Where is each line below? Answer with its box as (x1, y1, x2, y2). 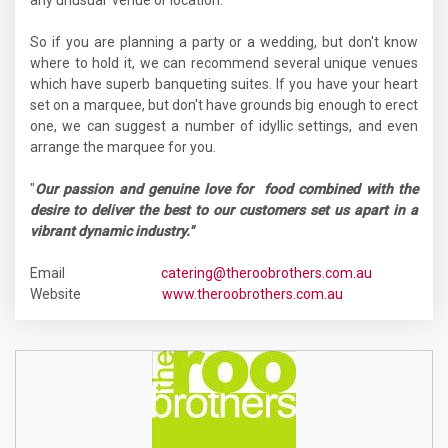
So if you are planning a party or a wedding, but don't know (30, 34, 418, 50)
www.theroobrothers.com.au (162, 286, 343, 302)
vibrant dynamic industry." (30, 223, 193, 239)
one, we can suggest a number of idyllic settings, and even (30, 118, 418, 134)
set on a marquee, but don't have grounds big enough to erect (30, 97, 418, 113)
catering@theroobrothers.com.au (161, 265, 372, 281)
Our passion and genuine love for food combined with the (35, 181, 418, 197)
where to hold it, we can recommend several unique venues (30, 55, 418, 71)
